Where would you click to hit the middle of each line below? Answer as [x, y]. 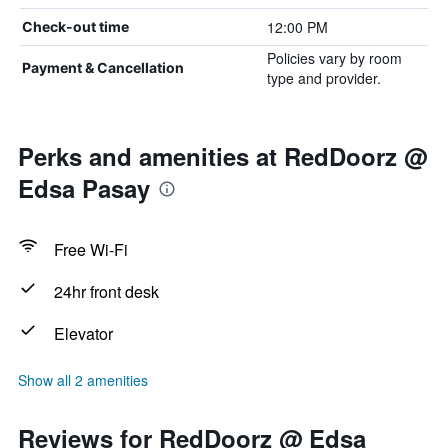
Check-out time [75, 26]
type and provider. [323, 78]
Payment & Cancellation [103, 67]
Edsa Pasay [84, 188]
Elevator [83, 333]
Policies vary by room [334, 58]
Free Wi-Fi [91, 249]
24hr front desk [106, 291]
